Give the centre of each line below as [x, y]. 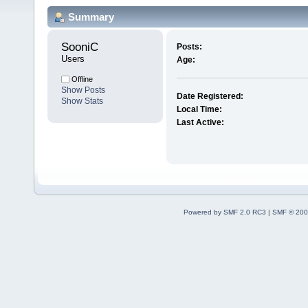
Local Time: [199, 110]
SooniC [81, 47]
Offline [81, 79]
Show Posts [83, 90]
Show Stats [82, 101]
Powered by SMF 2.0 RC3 [224, 212]
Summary [91, 16]
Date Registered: [210, 97]
